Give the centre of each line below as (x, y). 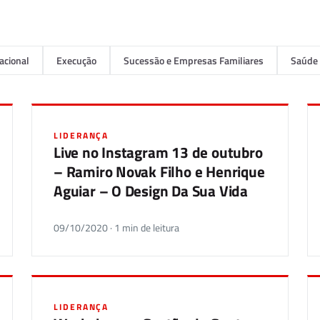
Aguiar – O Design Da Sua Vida (151, 191)
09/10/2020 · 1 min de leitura (116, 228)
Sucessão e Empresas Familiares (194, 60)
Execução (76, 60)
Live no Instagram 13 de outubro (158, 152)
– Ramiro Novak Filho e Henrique (159, 171)
